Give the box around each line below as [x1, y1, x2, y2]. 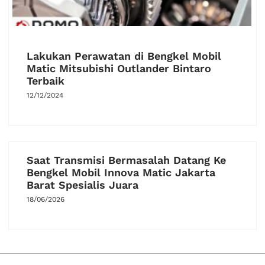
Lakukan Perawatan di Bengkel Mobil [27, 49, 221, 62]
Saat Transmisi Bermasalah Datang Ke [27, 153, 226, 166]
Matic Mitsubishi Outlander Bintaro [27, 62, 211, 75]
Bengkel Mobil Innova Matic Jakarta [27, 166, 215, 179]
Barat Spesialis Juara [27, 178, 138, 191]
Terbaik [27, 74, 64, 87]
